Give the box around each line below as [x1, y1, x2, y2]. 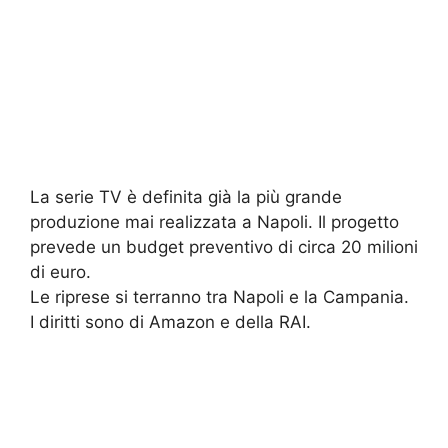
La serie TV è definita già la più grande [30, 187, 342, 208]
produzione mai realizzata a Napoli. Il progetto [30, 212, 399, 233]
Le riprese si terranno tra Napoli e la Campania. [30, 287, 409, 308]
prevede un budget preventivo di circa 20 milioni [30, 237, 418, 258]
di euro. [30, 262, 91, 283]
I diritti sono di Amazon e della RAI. [30, 312, 311, 333]
